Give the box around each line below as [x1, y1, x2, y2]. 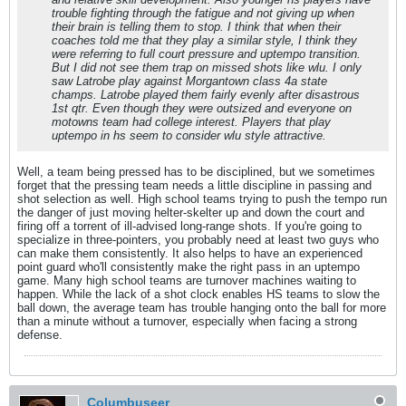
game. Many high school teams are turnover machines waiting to [17, 274, 356, 287]
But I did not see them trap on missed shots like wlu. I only [52, 61, 362, 74]
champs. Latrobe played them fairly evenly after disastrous [52, 88, 360, 101]
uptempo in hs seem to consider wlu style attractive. [52, 129, 326, 142]
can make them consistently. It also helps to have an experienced [17, 246, 362, 260]
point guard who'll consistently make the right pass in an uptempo [17, 260, 360, 274]
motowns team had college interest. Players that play [52, 115, 331, 129]
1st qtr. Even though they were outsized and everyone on [52, 101, 352, 115]
